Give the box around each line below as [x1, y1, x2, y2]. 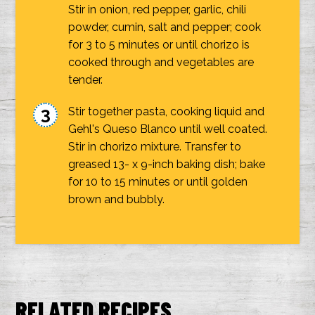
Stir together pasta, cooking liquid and [68, 105, 265, 118]
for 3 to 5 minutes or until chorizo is [68, 38, 250, 51]
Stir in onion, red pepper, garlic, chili [68, 3, 247, 16]
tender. [68, 73, 103, 86]
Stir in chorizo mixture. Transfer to [68, 140, 242, 153]
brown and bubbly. [68, 193, 165, 206]
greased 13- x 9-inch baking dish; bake [68, 157, 266, 171]
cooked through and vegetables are [68, 56, 255, 69]
